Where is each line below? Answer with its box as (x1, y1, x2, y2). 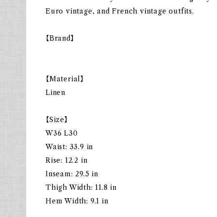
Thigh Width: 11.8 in (46, 183, 117, 192)
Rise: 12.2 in (46, 156, 88, 165)
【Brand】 (46, 34, 75, 43)
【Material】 (46, 75, 85, 83)
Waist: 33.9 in (46, 142, 93, 151)
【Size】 (46, 115, 68, 124)
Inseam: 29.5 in (46, 170, 98, 178)
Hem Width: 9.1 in (46, 197, 108, 205)
